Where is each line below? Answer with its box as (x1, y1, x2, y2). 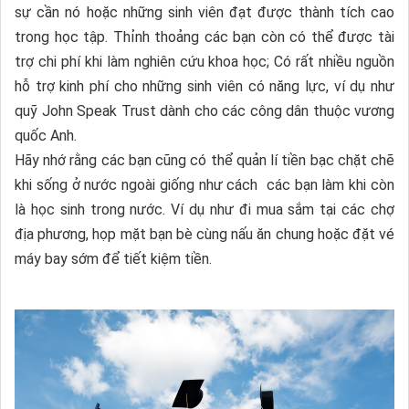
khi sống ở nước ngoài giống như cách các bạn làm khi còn (15, 176, 394, 194)
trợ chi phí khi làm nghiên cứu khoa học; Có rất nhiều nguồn (15, 53, 394, 71)
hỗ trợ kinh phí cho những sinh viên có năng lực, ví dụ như (15, 78, 394, 96)
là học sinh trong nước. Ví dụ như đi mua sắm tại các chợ (15, 201, 394, 219)
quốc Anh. (15, 127, 77, 145)
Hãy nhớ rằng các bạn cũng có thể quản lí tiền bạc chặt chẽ (15, 152, 394, 170)
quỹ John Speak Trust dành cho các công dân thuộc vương (15, 102, 394, 121)
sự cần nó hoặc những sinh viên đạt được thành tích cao (15, 4, 394, 22)
